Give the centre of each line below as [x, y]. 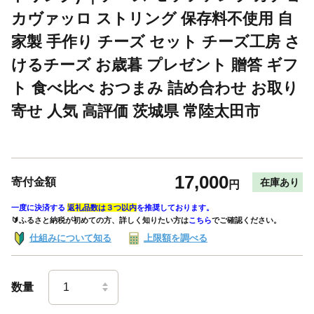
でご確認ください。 [246, 220]
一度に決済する [39, 207]
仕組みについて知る [70, 238]
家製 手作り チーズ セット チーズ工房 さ [156, 41]
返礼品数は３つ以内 [102, 207]
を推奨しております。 [175, 207]
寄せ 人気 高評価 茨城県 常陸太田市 [136, 111]
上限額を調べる [176, 238]
